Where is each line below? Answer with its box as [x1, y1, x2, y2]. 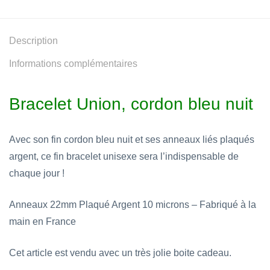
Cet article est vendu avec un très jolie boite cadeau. [9, 248, 231, 258]
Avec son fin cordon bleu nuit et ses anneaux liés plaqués [9, 134, 254, 145]
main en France [9, 216, 76, 227]
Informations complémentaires [9, 58, 137, 69]
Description [9, 36, 58, 46]
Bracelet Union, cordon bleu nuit [9, 95, 253, 113]
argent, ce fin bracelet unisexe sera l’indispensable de [9, 151, 239, 162]
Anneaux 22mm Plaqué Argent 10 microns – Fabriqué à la [9, 199, 256, 210]
